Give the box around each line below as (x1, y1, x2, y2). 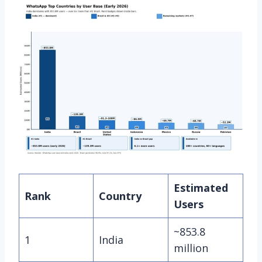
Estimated (174, 180, 228, 195)
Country (99, 188, 142, 203)
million (174, 240, 208, 255)
